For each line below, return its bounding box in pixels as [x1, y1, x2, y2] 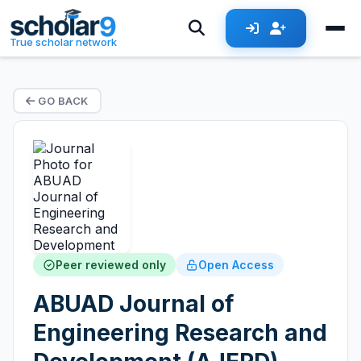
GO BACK [35, 94, 89, 107]
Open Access [198, 258, 274, 272]
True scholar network [10, 35, 118, 48]
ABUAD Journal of [33, 290, 234, 317]
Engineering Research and [33, 319, 327, 346]
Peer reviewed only [56, 258, 166, 272]
